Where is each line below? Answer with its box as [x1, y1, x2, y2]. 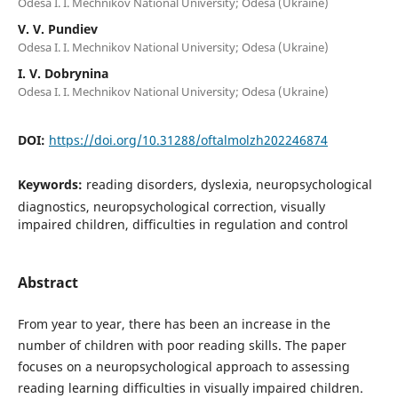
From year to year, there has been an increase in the [17, 314, 330, 332]
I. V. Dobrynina [17, 64, 108, 82]
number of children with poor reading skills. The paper [17, 336, 346, 354]
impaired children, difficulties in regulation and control [17, 215, 348, 233]
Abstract [17, 272, 78, 292]
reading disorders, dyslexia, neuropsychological [85, 175, 372, 193]
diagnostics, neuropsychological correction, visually [17, 197, 325, 215]
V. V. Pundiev [17, 20, 98, 37]
